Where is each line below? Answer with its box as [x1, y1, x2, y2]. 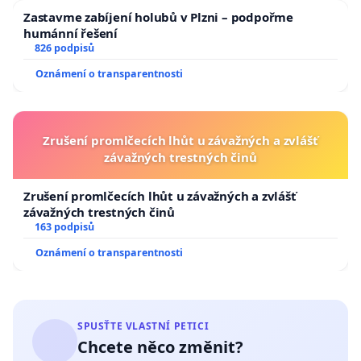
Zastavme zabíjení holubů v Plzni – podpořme [23, 8, 293, 25]
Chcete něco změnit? [77, 335, 243, 358]
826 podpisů [34, 40, 94, 55]
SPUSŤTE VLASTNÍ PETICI [77, 318, 210, 333]
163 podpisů [34, 219, 94, 234]
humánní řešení [23, 24, 118, 41]
